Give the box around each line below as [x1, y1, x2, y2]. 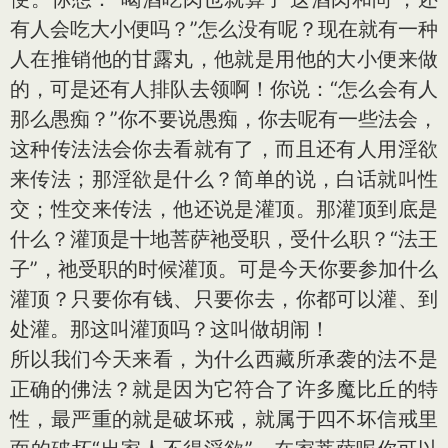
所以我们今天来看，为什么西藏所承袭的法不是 [10, 347, 438, 371]
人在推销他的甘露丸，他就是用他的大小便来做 [10, 47, 438, 71]
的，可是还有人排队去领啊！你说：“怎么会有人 [10, 77, 438, 101]
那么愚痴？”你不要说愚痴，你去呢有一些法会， [10, 107, 438, 131]
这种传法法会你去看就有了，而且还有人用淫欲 [10, 137, 438, 161]
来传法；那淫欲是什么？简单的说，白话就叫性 [10, 167, 438, 191]
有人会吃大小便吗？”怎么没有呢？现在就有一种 [10, 17, 438, 41]
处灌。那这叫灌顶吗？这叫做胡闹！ [10, 317, 330, 341]
